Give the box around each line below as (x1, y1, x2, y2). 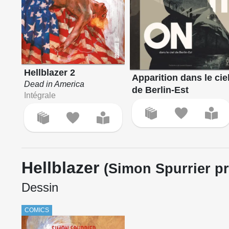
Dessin (21, 180, 58, 195)
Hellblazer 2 (24, 67, 75, 78)
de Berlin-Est (132, 85, 189, 96)
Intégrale (24, 90, 56, 100)
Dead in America (24, 79, 84, 88)
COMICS (25, 207, 49, 214)
